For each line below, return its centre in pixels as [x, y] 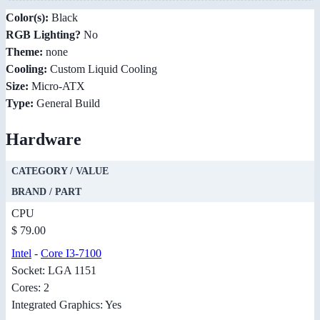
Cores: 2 [30, 288]
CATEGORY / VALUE [60, 171]
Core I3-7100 [71, 254]
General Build [67, 104]
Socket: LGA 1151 [54, 271]
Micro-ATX [57, 86]
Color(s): [27, 18]
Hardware [44, 140]
